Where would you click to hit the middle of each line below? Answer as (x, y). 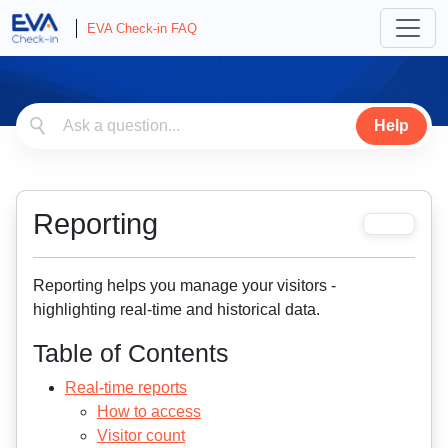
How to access (149, 411)
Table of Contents (131, 353)
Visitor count (141, 435)
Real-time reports (126, 387)
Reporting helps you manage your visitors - (184, 285)
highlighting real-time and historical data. (176, 309)
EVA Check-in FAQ (142, 28)
